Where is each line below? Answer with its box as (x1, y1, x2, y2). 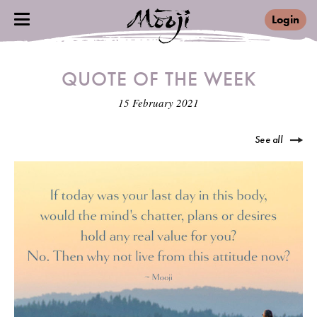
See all (255, 133, 282, 146)
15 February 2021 (118, 96, 199, 110)
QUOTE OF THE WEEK (61, 67, 256, 91)
